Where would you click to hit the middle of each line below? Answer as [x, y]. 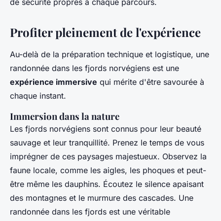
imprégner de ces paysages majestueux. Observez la [108, 156]
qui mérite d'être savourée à [151, 82]
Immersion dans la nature [65, 116]
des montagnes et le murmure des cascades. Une [102, 198]
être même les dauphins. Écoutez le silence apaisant [107, 184]
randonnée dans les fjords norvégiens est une [94, 68]
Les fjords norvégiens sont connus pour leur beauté [106, 129]
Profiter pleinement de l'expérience [105, 32]
